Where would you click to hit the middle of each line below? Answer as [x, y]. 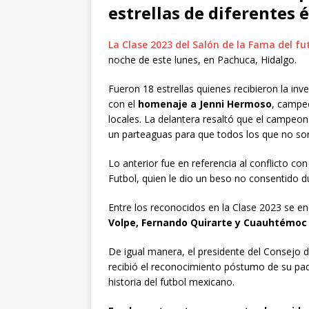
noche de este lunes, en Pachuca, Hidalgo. [202, 59]
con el [123, 103]
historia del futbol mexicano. [171, 281]
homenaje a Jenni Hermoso [205, 103]
